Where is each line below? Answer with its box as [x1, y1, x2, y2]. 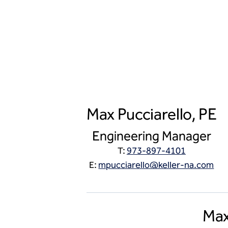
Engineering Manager [92, 128, 211, 144]
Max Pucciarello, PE [86, 104, 217, 124]
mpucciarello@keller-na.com [98, 159, 214, 170]
